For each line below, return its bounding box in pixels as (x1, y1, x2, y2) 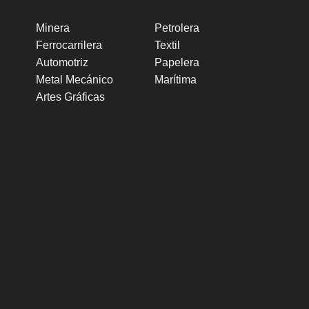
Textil (154, 39, 180, 51)
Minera (36, 21, 70, 34)
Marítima (154, 73, 197, 86)
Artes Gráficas (36, 90, 106, 103)
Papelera (154, 56, 199, 68)
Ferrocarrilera (36, 39, 103, 51)
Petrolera (154, 21, 199, 34)
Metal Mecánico (36, 73, 114, 86)
